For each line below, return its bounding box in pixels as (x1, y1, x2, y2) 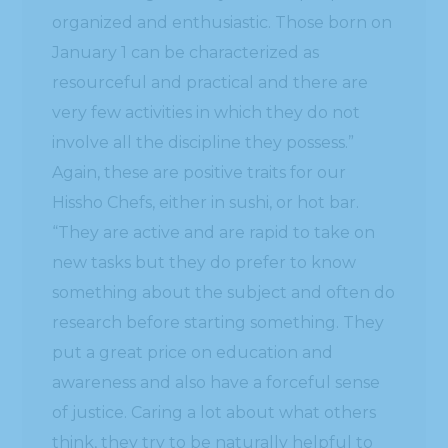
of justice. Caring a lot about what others (52, 402, 377, 422)
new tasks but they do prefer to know (52, 252, 357, 272)
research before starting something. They (52, 312, 385, 332)
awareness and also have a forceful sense (52, 372, 381, 392)
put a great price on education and (52, 342, 334, 362)
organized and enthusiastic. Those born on (52, 12, 393, 32)
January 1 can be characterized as (52, 42, 320, 62)
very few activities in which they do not (52, 102, 361, 122)
